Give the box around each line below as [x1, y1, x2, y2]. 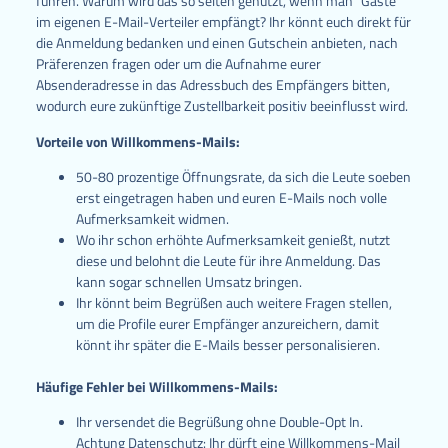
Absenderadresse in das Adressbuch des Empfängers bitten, [35, 74, 390, 96]
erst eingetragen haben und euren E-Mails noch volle [75, 186, 387, 208]
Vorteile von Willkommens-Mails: [35, 130, 240, 152]
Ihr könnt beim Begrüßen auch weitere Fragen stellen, [75, 291, 392, 313]
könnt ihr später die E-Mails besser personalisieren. [75, 333, 380, 355]
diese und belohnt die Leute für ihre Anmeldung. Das [75, 249, 381, 271]
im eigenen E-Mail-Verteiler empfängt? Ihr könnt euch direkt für [35, 11, 411, 33]
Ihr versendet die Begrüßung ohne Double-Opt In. [75, 411, 363, 433]
